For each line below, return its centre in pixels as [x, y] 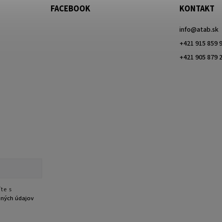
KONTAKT [197, 9]
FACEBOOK [70, 9]
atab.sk [207, 30]
